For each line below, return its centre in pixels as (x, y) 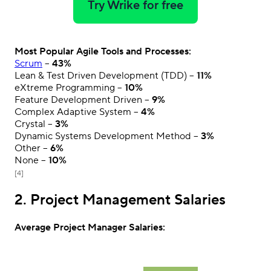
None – (31, 161)
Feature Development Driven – (83, 100)
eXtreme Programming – (70, 88)
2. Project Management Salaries (120, 200)
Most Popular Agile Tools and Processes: (103, 52)
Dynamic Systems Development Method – (108, 136)
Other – (32, 149)
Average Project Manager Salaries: (90, 227)
